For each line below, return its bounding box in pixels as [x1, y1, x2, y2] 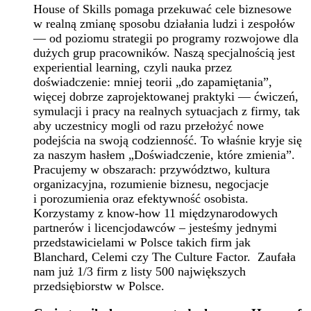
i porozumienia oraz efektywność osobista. [33, 191, 249, 205]
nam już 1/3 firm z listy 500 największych [33, 264, 246, 278]
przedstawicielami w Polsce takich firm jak [33, 235, 251, 249]
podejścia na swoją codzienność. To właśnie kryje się [33, 133, 302, 147]
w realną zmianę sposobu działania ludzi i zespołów [33, 16, 295, 31]
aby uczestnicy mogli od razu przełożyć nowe [33, 118, 264, 133]
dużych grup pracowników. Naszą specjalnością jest [33, 45, 295, 60]
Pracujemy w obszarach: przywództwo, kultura [33, 162, 270, 176]
